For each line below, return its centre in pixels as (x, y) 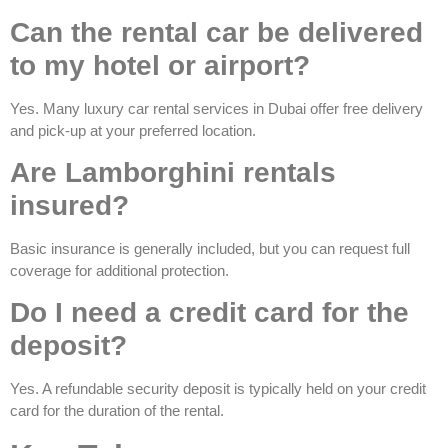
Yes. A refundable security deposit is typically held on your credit (218, 389)
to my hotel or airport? (160, 65)
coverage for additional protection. (119, 271)
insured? (69, 206)
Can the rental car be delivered (216, 32)
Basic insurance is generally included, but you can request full (210, 249)
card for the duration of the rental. (117, 411)
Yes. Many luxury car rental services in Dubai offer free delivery (216, 108)
